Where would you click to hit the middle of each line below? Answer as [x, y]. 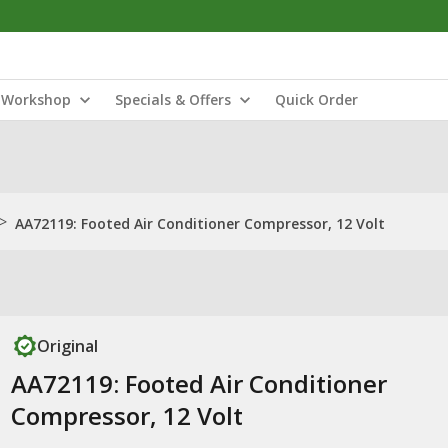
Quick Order [316, 99]
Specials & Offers [173, 99]
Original [67, 346]
